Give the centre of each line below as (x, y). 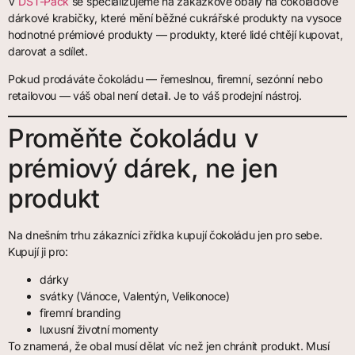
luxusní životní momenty (99, 329)
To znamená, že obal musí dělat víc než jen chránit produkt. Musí (169, 345)
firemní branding (80, 312)
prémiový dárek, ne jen (143, 168)
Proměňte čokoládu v (133, 138)
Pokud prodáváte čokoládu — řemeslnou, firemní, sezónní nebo (165, 79)
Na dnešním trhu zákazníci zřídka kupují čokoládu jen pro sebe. (165, 235)
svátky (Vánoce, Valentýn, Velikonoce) (135, 296)
